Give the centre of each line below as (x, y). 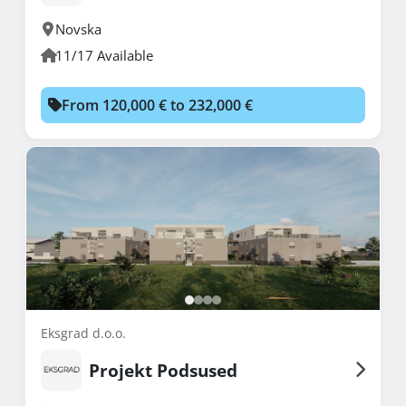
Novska (78, 29)
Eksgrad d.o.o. (83, 333)
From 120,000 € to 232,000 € (157, 105)
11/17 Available (104, 55)
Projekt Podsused (163, 370)
